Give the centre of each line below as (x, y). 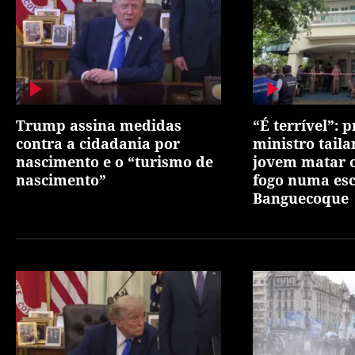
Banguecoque (300, 198)
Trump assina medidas (99, 126)
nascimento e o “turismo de (115, 162)
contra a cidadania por (98, 144)
